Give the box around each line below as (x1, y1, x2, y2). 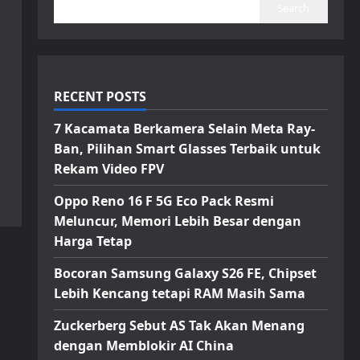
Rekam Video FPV (53, 160, 164, 178)
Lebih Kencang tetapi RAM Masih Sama (53, 284, 305, 302)
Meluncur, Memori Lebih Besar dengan (53, 212, 301, 230)
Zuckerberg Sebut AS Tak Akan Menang (53, 317, 305, 334)
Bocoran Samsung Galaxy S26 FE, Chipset (53, 264, 317, 282)
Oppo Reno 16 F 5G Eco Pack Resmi (53, 192, 274, 210)
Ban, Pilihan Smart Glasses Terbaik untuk (53, 140, 321, 157)
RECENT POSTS (53, 88, 146, 105)
